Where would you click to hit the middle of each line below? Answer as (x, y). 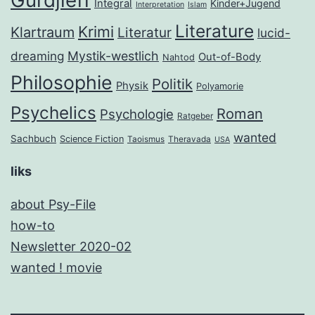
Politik (172, 84)
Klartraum (43, 33)
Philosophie (62, 83)
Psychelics (53, 113)
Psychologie (137, 114)
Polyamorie (220, 86)
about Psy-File (53, 205)
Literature (214, 31)
